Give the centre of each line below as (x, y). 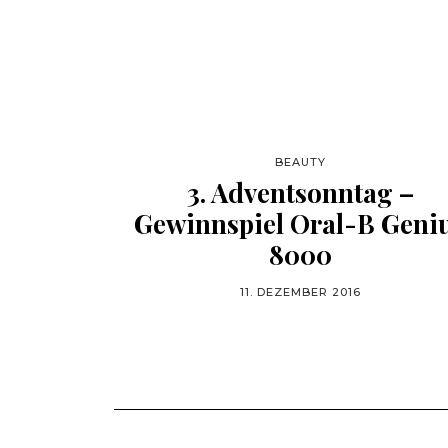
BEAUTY (300, 162)
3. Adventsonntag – (300, 192)
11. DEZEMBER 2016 (300, 292)
